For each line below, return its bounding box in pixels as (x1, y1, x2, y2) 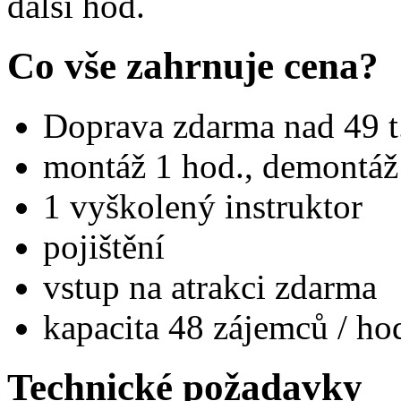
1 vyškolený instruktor (43, 186, 363, 226)
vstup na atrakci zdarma (43, 267, 377, 306)
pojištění (43, 226, 165, 266)
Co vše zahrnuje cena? (7, 45, 379, 87)
